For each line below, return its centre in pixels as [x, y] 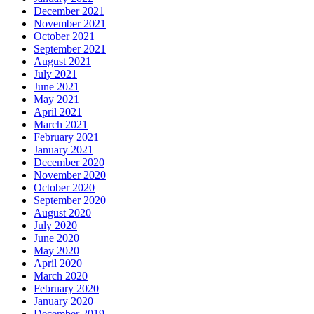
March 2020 [61, 276]
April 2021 [58, 112]
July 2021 [55, 74]
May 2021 [56, 99]
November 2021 [70, 23]
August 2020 [62, 213]
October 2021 [64, 36]
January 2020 [63, 301]
